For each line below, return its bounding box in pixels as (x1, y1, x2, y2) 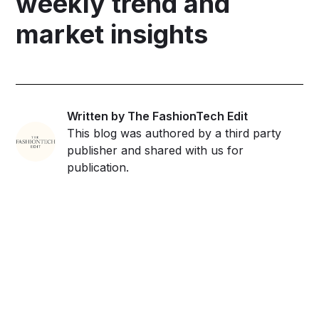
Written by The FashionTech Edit (67, 108, 249, 123)
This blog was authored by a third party (67, 125, 282, 140)
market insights (16, 18, 209, 50)
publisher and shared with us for (67, 142, 244, 157)
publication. (67, 159, 130, 174)
